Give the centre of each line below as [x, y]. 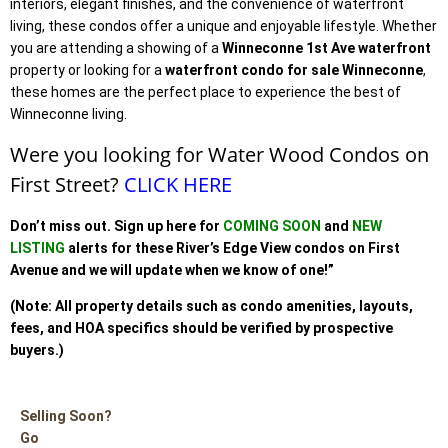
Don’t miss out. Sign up [86, 225]
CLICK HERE [178, 184]
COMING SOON [272, 225]
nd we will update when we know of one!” [201, 269]
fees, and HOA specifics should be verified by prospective [201, 327]
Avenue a [39, 269]
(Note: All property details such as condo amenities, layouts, [211, 305]
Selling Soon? [66, 415]
